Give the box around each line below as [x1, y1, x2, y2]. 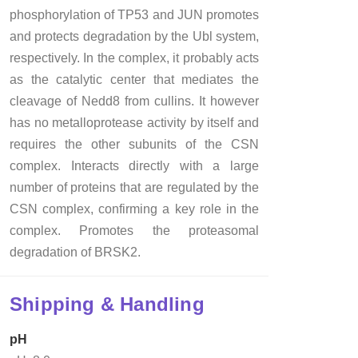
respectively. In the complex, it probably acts [10, 50, 259, 65]
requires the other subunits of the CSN [10, 137, 259, 151]
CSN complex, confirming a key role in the [10, 201, 259, 216]
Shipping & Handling [10, 292, 205, 315]
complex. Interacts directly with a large [10, 158, 259, 173]
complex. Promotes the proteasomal [10, 223, 259, 237]
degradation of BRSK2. [10, 245, 141, 259]
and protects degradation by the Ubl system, [10, 29, 259, 43]
